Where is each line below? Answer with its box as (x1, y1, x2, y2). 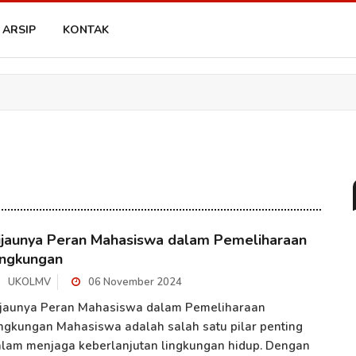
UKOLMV (8, 275, 51, 289)
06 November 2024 (86, 275, 182, 289)
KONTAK (63, 22, 109, 37)
